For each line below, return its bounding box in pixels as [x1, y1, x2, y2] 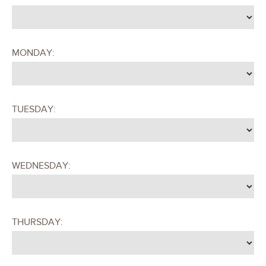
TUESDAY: [12, 103, 56, 115]
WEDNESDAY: [12, 159, 71, 172]
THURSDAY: [12, 216, 63, 228]
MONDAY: [12, 46, 55, 59]
